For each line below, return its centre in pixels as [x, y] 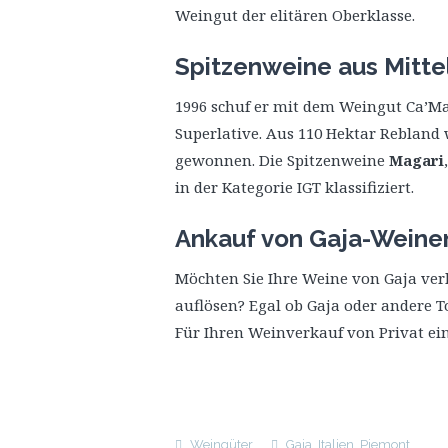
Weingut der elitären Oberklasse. [295, 15]
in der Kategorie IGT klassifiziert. [294, 187]
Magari [416, 160]
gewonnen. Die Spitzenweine [282, 160]
